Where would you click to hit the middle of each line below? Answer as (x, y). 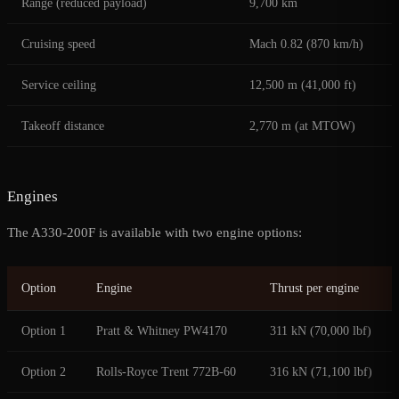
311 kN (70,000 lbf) (321, 331)
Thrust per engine (314, 289)
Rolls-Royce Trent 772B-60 (166, 372)
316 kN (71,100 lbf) (321, 372)
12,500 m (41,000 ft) (303, 85)
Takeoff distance (63, 126)
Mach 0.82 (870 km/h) (306, 45)
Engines (33, 197)
